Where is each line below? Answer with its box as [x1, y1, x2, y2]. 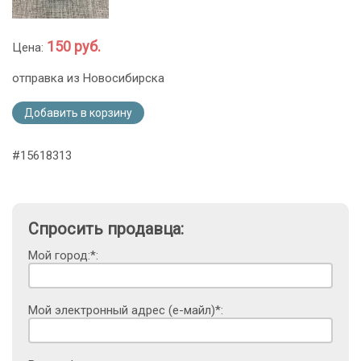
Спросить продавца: [28, 218, 184, 239]
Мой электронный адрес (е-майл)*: [28, 302, 223, 317]
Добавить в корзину [24, 106, 132, 119]
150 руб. [47, 37, 101, 55]
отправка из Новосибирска [12, 70, 164, 85]
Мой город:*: [28, 247, 98, 263]
